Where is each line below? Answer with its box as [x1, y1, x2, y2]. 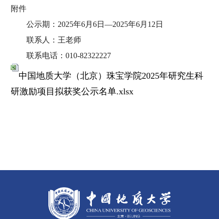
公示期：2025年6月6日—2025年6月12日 [26, 20, 163, 28]
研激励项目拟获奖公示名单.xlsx [10, 86, 133, 96]
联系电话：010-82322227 [26, 51, 111, 60]
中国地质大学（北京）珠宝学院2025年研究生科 [18, 70, 203, 81]
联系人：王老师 [26, 35, 81, 44]
